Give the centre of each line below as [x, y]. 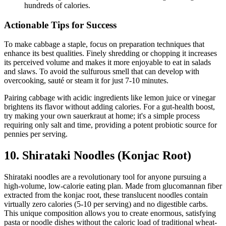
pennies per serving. [36, 134]
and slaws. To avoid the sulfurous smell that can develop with [102, 72]
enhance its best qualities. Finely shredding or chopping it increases [110, 53]
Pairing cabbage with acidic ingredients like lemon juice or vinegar [110, 98]
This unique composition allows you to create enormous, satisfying [110, 213]
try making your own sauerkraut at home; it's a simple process [102, 116]
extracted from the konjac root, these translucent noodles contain [106, 195]
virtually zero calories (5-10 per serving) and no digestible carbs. [106, 204]
